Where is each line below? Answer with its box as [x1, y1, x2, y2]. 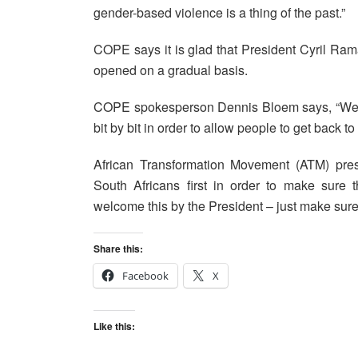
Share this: [93, 241, 143, 257]
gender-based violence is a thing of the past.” [93, 3, 345, 22]
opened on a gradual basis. [93, 61, 248, 80]
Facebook [122, 268, 169, 284]
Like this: [93, 319, 135, 334]
